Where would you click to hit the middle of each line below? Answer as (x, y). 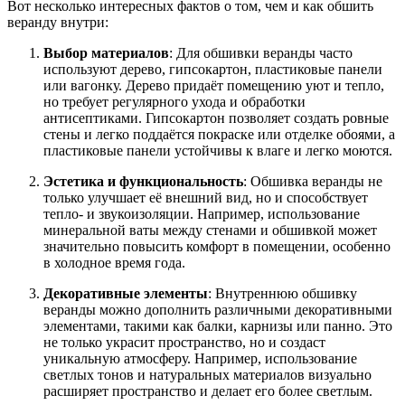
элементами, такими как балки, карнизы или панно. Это (218, 326)
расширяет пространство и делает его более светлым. (208, 391)
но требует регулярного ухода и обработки (174, 102)
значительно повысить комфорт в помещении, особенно (217, 247)
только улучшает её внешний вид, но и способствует (206, 198)
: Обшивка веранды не (313, 182)
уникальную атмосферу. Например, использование (200, 359)
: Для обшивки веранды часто (261, 53)
